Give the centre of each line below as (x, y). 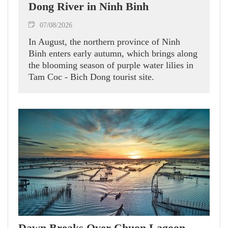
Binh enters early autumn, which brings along (113, 53)
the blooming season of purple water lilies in (111, 65)
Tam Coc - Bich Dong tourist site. (93, 77)
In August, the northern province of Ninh (104, 41)
